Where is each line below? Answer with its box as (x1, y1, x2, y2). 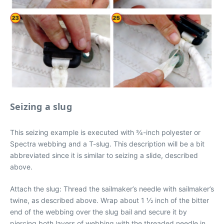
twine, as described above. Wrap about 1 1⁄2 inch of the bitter (10, 196, 209, 204)
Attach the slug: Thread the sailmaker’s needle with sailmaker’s (10, 184, 214, 193)
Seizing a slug (10, 100, 72, 112)
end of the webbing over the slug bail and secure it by (10, 207, 187, 216)
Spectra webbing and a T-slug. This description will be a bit (10, 139, 204, 148)
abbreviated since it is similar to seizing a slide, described (10, 151, 198, 159)
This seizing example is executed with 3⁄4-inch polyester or (10, 128, 200, 136)
